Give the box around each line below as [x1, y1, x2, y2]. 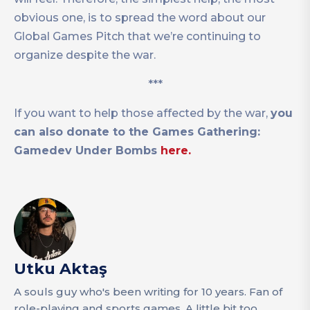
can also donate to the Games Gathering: [14, 125, 260, 139]
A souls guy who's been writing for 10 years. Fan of [14, 285, 282, 299]
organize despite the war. [14, 48, 156, 62]
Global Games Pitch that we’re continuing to [14, 30, 261, 44]
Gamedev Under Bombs [14, 144, 161, 158]
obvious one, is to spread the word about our [14, 11, 266, 25]
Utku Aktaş [14, 259, 107, 279]
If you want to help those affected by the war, [14, 107, 271, 120]
